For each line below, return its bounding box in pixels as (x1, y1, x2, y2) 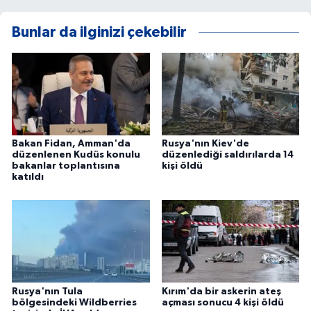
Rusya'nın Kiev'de (161, 138, 249, 149)
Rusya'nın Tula (12, 286, 83, 296)
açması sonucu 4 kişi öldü (161, 297, 284, 308)
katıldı (12, 171, 44, 182)
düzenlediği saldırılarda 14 (161, 149, 294, 160)
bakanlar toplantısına (12, 160, 120, 171)
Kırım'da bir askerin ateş (161, 286, 281, 296)
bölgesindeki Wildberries (12, 297, 137, 308)
